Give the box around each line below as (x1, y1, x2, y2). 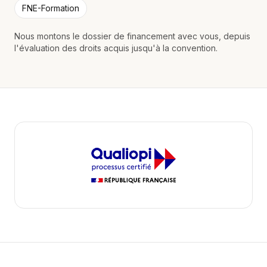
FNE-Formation (22, 3, 79, 13)
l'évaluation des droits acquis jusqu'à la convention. (14, 43, 218, 53)
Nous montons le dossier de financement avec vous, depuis (14, 31, 250, 41)
